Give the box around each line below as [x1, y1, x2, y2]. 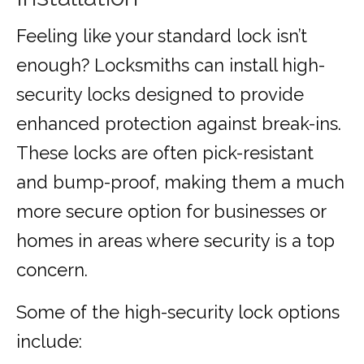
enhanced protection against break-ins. [16, 113, 341, 135]
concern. [16, 259, 88, 281]
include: [16, 331, 82, 353]
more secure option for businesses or [16, 201, 326, 223]
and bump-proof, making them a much [16, 171, 344, 193]
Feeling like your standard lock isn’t [16, 25, 307, 47]
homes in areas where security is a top [16, 230, 335, 252]
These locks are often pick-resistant [16, 142, 314, 164]
